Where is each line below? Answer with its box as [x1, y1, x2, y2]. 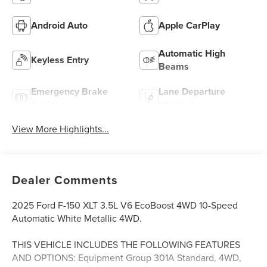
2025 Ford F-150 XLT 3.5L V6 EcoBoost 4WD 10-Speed [12, 198, 238, 212]
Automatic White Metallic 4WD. [12, 212, 142, 225]
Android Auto [31, 18, 88, 33]
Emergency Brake [31, 85, 108, 99]
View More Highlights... [12, 122, 110, 136]
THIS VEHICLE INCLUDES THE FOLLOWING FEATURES [12, 238, 241, 252]
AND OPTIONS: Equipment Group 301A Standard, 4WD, [12, 251, 242, 265]
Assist [31, 98, 58, 112]
